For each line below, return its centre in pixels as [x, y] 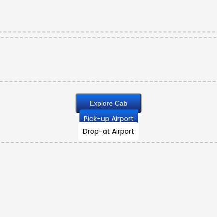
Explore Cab [121, 103]
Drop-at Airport [108, 132]
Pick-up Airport [108, 119]
